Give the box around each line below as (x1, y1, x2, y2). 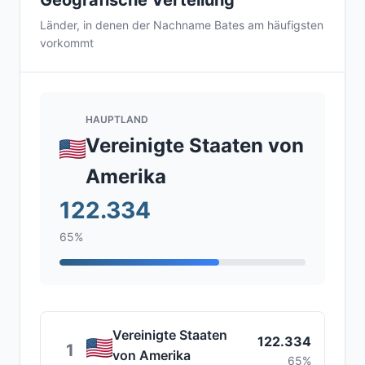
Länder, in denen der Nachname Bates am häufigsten (40, 18, 323, 32)
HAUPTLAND (86, 113, 148, 125)
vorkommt (40, 36, 94, 50)
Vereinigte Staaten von (86, 134, 304, 157)
